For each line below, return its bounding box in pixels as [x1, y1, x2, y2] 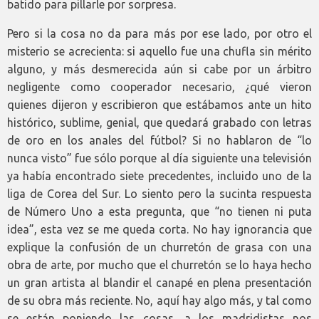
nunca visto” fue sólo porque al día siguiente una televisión [7, 151, 312, 164]
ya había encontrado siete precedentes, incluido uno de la [7, 169, 312, 182]
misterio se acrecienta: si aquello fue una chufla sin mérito [7, 44, 312, 58]
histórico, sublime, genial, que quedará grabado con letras [7, 115, 312, 129]
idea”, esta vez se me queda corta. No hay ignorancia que [7, 222, 312, 236]
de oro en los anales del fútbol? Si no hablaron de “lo [7, 133, 312, 147]
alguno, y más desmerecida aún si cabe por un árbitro [7, 62, 312, 75]
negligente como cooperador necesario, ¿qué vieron [7, 80, 312, 93]
